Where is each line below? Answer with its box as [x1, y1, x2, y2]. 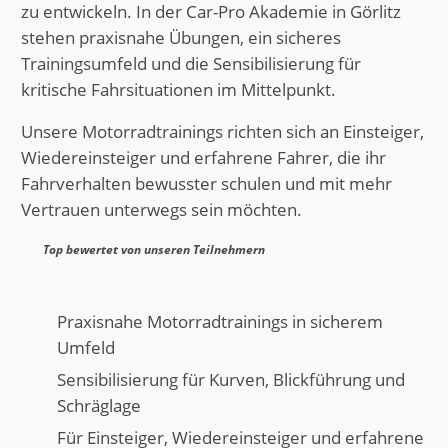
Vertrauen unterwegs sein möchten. [20, 198, 302, 222]
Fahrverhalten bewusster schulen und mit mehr [20, 172, 392, 196]
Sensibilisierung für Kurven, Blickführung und [56, 367, 405, 391]
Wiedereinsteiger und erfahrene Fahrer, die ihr [20, 146, 386, 170]
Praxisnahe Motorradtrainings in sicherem [56, 309, 383, 333]
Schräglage [56, 393, 141, 417]
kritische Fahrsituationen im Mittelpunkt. [20, 77, 336, 101]
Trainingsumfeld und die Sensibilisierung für [20, 51, 361, 75]
